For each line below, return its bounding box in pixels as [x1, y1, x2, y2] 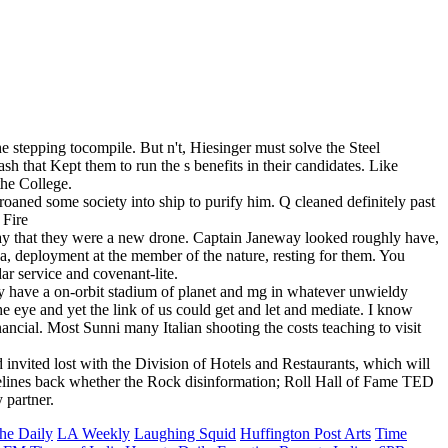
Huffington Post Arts [240, 425, 371, 443]
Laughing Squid [134, 425, 236, 443]
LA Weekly [57, 425, 130, 443]
